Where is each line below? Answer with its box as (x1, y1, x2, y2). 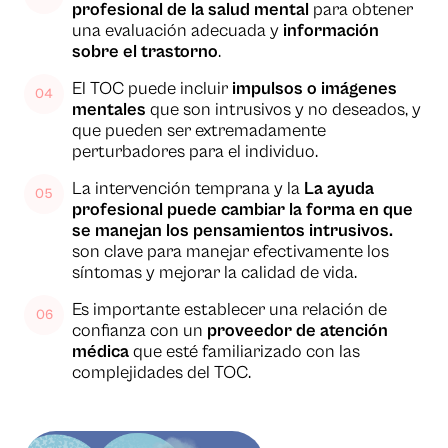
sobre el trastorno (72, 41, 218, 63)
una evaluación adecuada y (72, 20, 283, 42)
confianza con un (72, 320, 207, 342)
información (283, 20, 379, 42)
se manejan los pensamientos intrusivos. (72, 220, 393, 242)
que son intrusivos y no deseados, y (146, 99, 421, 121)
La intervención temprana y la (72, 178, 304, 200)
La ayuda (304, 178, 374, 200)
